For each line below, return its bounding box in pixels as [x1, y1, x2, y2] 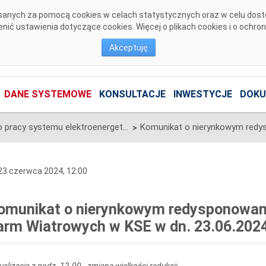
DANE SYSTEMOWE [4, 88, 91, 100]
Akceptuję [109, 43, 148, 52]
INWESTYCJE [173, 88, 232, 100]
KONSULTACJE [99, 88, 166, 100]
